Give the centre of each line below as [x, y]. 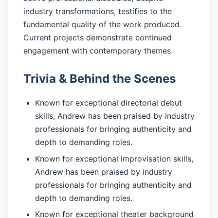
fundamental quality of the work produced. [102, 25]
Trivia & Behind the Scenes [100, 79]
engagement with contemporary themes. [98, 51]
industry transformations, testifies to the [98, 11]
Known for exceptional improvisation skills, [114, 158]
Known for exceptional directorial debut [109, 103]
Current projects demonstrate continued [98, 38]
